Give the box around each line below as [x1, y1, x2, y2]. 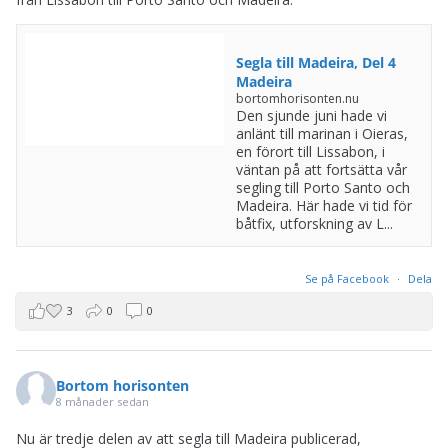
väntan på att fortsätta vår [235, 160, 407, 180]
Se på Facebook [305, 271, 392, 287]
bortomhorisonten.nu [235, 90, 359, 108]
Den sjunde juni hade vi [235, 106, 387, 126]
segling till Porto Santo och [235, 178, 410, 198]
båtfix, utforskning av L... [235, 214, 393, 234]
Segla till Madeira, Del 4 [235, 53, 396, 73]
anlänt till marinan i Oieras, [235, 124, 408, 144]
